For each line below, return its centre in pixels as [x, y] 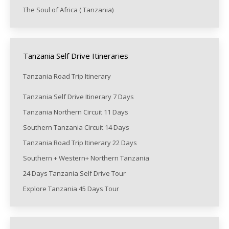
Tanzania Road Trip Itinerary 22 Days [80, 143]
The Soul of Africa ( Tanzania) [69, 10]
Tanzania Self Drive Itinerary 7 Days [78, 97]
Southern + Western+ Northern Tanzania [86, 158]
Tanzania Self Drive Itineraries [76, 56]
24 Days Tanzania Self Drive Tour [74, 174]
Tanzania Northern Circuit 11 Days [76, 112]
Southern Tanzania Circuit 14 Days [77, 128]
